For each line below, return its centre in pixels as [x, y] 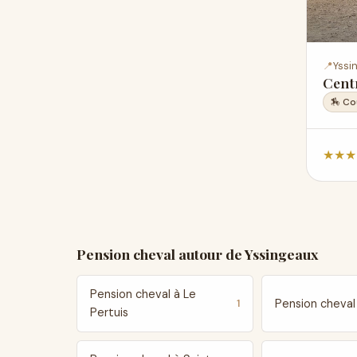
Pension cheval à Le [143, 294]
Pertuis [109, 312]
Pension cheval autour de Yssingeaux [197, 254]
